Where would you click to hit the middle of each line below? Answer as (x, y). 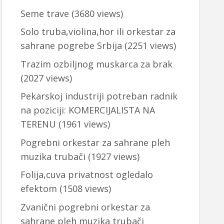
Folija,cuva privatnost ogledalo (86, 175)
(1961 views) (83, 124)
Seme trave (44, 13)
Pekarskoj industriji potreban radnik (99, 96)
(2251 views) (149, 46)
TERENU (38, 124)
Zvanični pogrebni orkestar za (85, 207)
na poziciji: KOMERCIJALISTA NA (87, 110)
